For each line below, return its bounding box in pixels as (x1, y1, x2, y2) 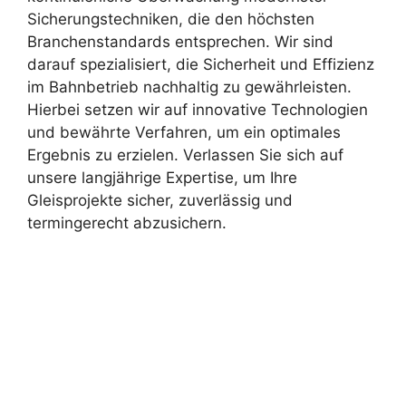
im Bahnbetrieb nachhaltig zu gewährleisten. (27, 78, 352, 96)
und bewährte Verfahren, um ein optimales (27, 123, 341, 141)
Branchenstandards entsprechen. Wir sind (27, 33, 333, 51)
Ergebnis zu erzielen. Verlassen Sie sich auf (27, 146, 343, 164)
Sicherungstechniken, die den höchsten (27, 10, 314, 28)
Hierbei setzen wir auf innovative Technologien (27, 101, 368, 119)
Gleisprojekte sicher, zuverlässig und (27, 191, 293, 209)
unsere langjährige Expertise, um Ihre (27, 169, 297, 187)
